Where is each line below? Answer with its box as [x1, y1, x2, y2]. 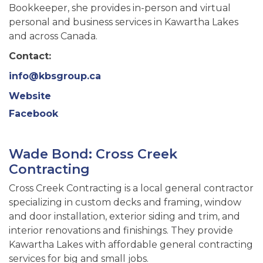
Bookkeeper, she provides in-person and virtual [9, 2, 231, 14]
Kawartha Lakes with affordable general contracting [9, 238, 253, 250]
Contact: [9, 50, 51, 62]
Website [9, 90, 51, 102]
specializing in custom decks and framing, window [9, 196, 241, 208]
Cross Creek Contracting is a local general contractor [9, 182, 254, 194]
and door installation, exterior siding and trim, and [9, 210, 240, 222]
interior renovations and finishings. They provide [9, 224, 233, 236]
